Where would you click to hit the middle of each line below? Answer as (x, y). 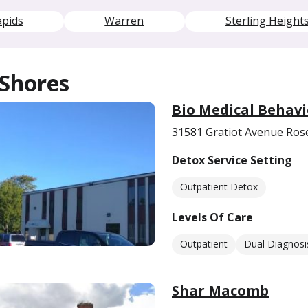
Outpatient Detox (219, 187)
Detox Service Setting (232, 160)
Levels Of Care (212, 217)
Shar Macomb (220, 290)
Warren (124, 21)
